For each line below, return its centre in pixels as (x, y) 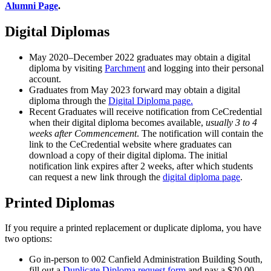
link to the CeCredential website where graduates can (130, 144)
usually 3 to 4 (231, 122)
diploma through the (69, 100)
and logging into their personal (204, 68)
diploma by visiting (67, 68)
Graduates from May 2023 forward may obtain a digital (135, 90)
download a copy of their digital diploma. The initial (128, 155)
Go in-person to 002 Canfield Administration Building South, (146, 260)
